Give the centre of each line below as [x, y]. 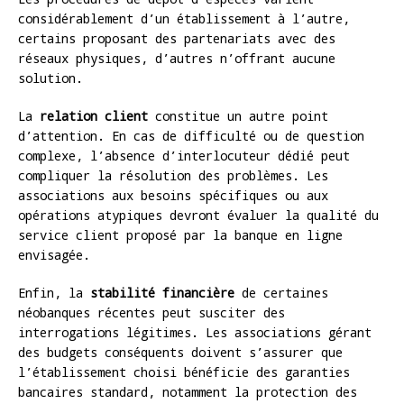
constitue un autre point [238, 115]
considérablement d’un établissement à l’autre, [184, 18]
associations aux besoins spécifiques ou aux [173, 195]
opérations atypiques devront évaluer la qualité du [198, 215]
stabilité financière [162, 292]
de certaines [281, 292]
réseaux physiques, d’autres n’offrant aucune [177, 58]
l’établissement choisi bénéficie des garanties [184, 372]
